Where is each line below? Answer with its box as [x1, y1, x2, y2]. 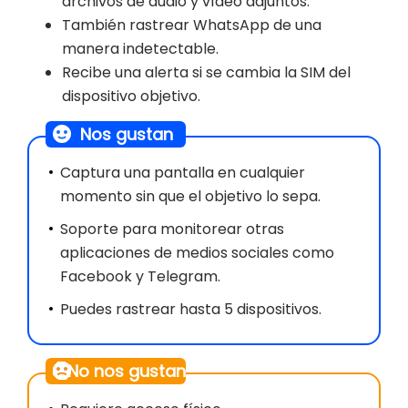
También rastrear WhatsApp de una [62, 15, 321, 36]
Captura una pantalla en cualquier [60, 162, 305, 184]
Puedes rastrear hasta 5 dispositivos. [60, 299, 321, 321]
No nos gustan [67, 360, 186, 383]
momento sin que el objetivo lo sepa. [60, 186, 321, 208]
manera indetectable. [62, 38, 219, 60]
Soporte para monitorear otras [60, 219, 284, 240]
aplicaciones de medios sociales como [60, 242, 334, 264]
